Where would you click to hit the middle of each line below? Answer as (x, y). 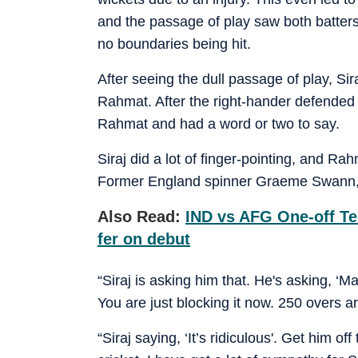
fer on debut (144, 239)
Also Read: (141, 216)
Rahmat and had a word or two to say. (219, 123)
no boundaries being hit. (174, 44)
